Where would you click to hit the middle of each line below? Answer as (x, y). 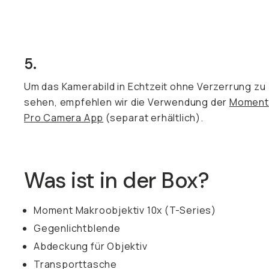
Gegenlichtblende (77, 228)
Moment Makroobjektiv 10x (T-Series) (125, 210)
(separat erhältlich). (153, 118)
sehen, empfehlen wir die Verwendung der (127, 102)
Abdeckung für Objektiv (91, 246)
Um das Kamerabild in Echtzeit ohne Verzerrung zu (145, 86)
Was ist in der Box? (117, 180)
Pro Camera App (64, 118)
